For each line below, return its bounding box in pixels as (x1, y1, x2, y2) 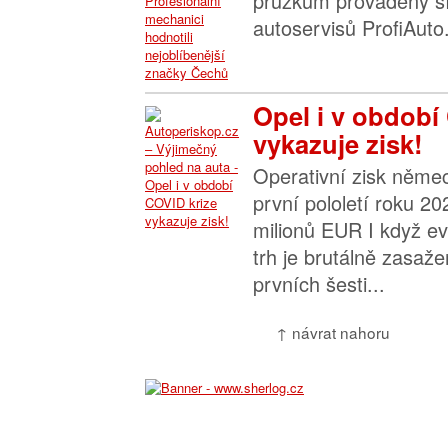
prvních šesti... (253, 269, 385, 298)
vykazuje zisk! (253, 125, 423, 162)
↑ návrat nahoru (276, 321, 390, 343)
